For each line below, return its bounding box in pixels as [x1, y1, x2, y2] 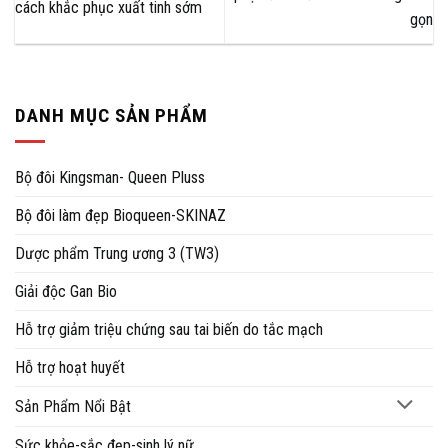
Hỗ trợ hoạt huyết [15, 357, 125, 377]
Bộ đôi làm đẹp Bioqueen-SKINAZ [15, 205, 226, 225]
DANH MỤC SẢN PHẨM [15, 104, 209, 128]
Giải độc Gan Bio [15, 281, 117, 301]
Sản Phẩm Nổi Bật [15, 396, 131, 416]
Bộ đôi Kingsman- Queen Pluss [15, 167, 205, 187]
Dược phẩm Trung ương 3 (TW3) [15, 243, 219, 263]
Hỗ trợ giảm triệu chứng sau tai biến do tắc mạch [15, 319, 323, 339]
